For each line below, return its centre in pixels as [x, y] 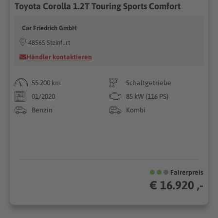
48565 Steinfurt [49, 42]
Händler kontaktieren [59, 57]
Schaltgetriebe [149, 82]
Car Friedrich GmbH [50, 28]
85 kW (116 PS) [147, 96]
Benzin [42, 110]
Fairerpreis [187, 172]
